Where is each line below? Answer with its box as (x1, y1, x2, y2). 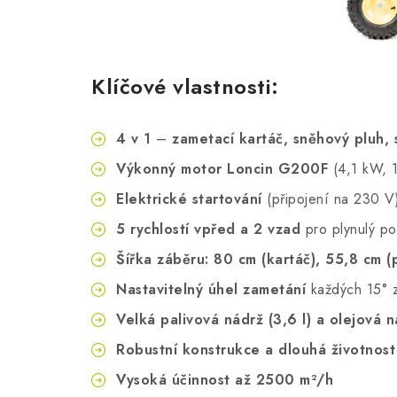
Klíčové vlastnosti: (91, 71, 279, 103)
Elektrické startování (116, 189, 262, 210)
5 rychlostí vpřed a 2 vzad (116, 219, 300, 240)
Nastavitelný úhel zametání (116, 279, 306, 300)
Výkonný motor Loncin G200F (116, 159, 328, 180)
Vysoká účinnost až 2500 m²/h (116, 370, 333, 391)
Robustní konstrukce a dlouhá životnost (116, 339, 395, 361)
